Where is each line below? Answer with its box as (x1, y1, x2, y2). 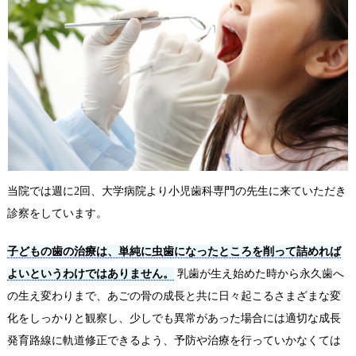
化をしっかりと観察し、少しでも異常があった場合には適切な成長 (6, 311, 341, 325)
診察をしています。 (6, 207, 107, 220)
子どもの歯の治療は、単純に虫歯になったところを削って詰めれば (6, 245, 341, 258)
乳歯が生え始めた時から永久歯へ (173, 267, 344, 281)
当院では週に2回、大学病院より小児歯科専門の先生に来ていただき (6, 184, 346, 198)
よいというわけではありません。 (6, 267, 174, 281)
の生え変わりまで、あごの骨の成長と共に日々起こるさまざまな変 (6, 289, 341, 303)
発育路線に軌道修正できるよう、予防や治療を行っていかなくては (6, 334, 341, 347)
